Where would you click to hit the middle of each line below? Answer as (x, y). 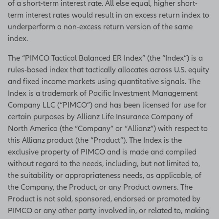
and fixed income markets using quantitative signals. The (104, 81)
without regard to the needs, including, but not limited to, (104, 164)
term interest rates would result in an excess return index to (109, 15)
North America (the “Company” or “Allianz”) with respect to (108, 128)
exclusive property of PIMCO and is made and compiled (102, 152)
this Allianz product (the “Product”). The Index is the (95, 140)
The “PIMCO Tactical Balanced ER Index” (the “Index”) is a (105, 58)
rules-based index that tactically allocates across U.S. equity (109, 70)
